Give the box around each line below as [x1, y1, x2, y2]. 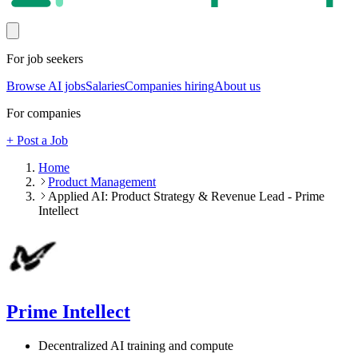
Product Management [48, 175, 156, 189]
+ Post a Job [6, 133, 68, 148]
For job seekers [6, 52, 83, 66]
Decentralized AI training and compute [38, 339, 233, 353]
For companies [6, 106, 81, 121]
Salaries [86, 79, 125, 93]
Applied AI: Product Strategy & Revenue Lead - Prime [48, 189, 324, 204]
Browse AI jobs [6, 79, 86, 93]
